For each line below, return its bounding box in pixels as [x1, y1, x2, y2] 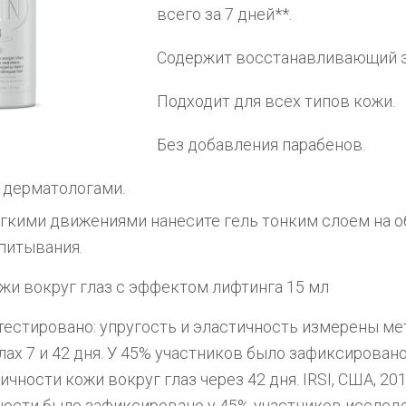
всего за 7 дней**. [157, 5, 292, 24]
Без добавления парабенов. [157, 135, 365, 154]
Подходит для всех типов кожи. [157, 92, 395, 111]
